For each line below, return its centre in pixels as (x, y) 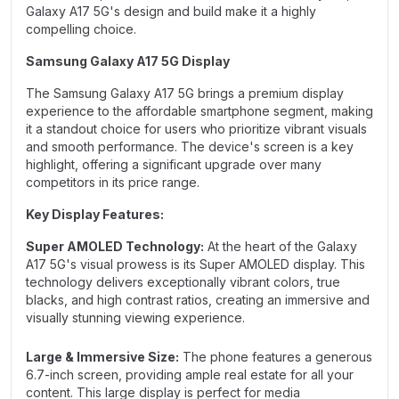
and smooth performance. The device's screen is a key (190, 147)
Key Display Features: (95, 214)
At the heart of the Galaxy (281, 246)
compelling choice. (81, 29)
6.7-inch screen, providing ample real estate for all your (190, 375)
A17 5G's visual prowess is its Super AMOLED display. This (195, 264)
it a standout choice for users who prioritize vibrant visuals (196, 129)
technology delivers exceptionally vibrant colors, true (183, 282)
